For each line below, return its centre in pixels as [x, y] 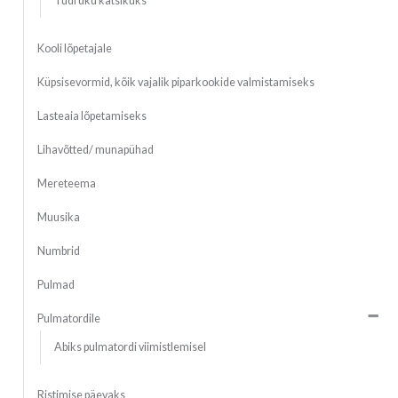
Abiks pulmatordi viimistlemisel [130, 347]
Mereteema [66, 184]
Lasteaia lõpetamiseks [92, 116]
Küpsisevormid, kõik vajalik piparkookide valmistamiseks [175, 83]
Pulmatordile [68, 319]
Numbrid [58, 251]
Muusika [58, 218]
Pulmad [56, 285]
